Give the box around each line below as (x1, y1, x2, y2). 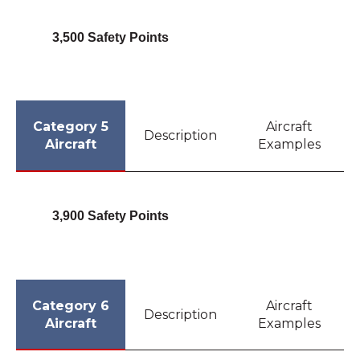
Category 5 (33, 119, 108, 135)
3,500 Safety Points (51, 30, 169, 44)
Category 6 (32, 297, 109, 313)
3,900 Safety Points (51, 209, 169, 223)
